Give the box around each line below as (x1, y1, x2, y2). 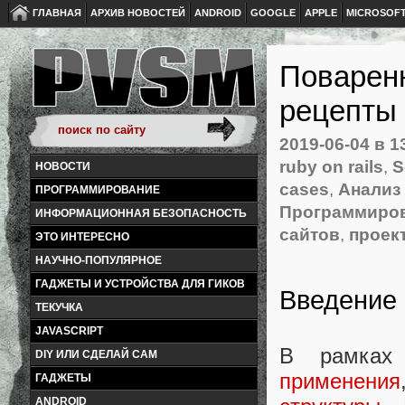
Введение (279, 286, 397, 316)
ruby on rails (279, 156, 383, 177)
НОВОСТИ (35, 160, 90, 173)
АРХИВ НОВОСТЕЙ (90, 7, 185, 18)
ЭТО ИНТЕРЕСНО (35, 231, 129, 243)
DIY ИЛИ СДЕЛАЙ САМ (35, 348, 157, 361)
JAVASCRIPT (35, 325, 103, 337)
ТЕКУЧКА (35, 301, 83, 314)
